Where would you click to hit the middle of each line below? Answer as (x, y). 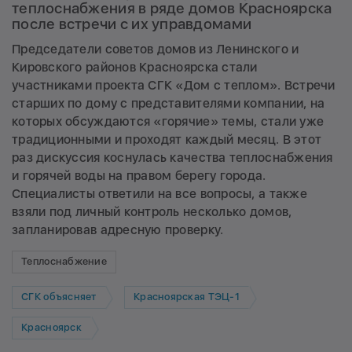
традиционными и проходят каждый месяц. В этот (167, 139)
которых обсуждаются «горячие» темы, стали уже (168, 121)
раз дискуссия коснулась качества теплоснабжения (172, 157)
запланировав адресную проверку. (118, 229)
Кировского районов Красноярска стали (135, 67)
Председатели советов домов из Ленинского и (156, 49)
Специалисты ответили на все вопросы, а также (159, 193)
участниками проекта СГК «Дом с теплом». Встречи (174, 85)
